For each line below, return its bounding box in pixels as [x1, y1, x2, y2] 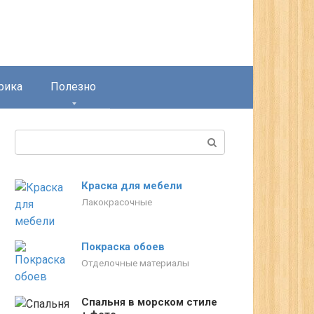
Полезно [50, 80, 96, 93]
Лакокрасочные [81, 196, 152, 207]
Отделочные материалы [81, 257, 189, 268]
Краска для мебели [81, 179, 182, 192]
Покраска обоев [81, 240, 165, 253]
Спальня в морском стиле [81, 296, 217, 308]
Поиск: [15, 131, 50, 144]
